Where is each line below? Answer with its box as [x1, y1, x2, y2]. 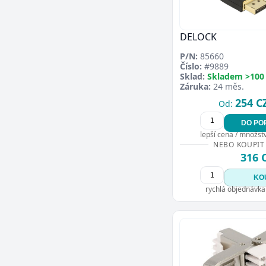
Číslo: [180, 61, 202, 72]
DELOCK [180, 30, 217, 44]
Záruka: [180, 81, 211, 93]
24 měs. [211, 81, 244, 93]
